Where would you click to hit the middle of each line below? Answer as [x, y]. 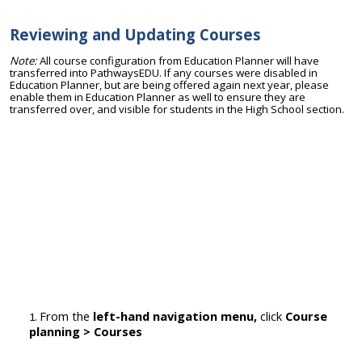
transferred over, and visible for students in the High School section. [177, 109]
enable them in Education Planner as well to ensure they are [158, 97]
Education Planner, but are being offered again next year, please [169, 85]
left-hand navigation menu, [173, 316]
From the [65, 316]
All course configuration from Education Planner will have [179, 61]
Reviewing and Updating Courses [135, 35]
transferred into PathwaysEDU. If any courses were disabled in [164, 73]
